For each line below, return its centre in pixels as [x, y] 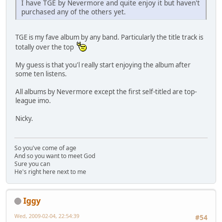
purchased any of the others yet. [74, 12]
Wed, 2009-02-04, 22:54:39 [47, 216]
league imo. [33, 101]
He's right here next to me [50, 171]
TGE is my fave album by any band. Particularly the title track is [109, 37]
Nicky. [24, 119]
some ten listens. [41, 74]
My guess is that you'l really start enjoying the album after [103, 65]
